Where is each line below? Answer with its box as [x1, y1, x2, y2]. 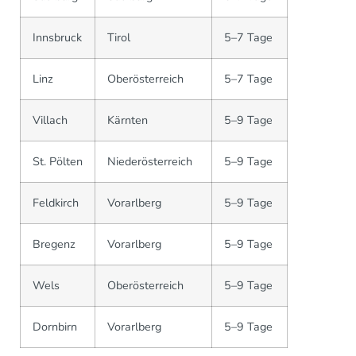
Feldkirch [33, 195, 79, 211]
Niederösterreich [107, 153, 192, 169]
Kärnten [107, 112, 148, 128]
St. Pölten [33, 153, 83, 169]
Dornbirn [33, 319, 77, 335]
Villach [33, 112, 68, 128]
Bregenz [33, 236, 75, 252]
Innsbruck [33, 29, 82, 45]
